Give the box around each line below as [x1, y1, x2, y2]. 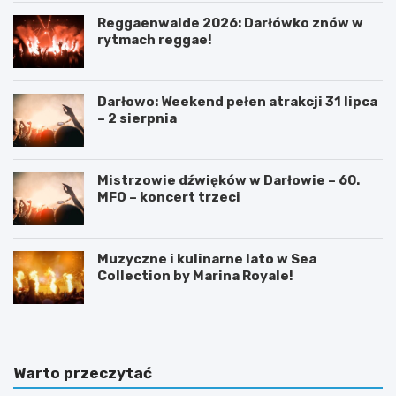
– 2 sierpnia [97, 110, 177, 126]
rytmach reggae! [97, 31, 212, 48]
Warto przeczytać [13, 363, 152, 382]
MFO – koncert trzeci [97, 188, 240, 205]
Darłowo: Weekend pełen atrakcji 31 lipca [97, 93, 377, 110]
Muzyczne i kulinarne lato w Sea [97, 250, 316, 267]
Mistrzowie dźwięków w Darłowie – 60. [97, 171, 360, 188]
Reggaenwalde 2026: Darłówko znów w [97, 14, 363, 31]
